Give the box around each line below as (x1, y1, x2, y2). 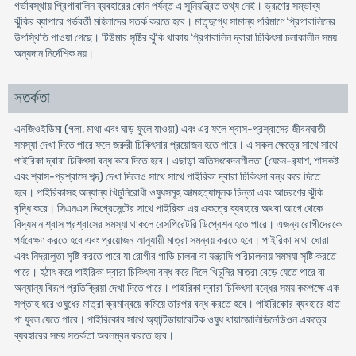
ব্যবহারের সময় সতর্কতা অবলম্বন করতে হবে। (14, 329, 174, 342)
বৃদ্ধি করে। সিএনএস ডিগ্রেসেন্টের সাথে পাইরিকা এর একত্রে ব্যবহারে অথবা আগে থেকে (14, 202, 323, 215)
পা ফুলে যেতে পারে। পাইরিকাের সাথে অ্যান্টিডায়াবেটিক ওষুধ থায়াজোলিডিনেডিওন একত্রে (14, 313, 327, 327)
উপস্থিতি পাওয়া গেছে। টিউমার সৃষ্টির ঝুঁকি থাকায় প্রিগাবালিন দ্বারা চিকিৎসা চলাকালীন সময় (14, 31, 337, 44)
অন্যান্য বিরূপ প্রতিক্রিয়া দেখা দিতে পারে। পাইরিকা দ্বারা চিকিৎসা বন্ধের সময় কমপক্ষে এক (14, 281, 339, 295)
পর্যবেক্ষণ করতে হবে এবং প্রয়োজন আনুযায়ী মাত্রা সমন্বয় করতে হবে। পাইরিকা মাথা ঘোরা (14, 234, 329, 247)
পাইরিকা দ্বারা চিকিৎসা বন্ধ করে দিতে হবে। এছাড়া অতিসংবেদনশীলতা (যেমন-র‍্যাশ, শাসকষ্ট (14, 154, 339, 168)
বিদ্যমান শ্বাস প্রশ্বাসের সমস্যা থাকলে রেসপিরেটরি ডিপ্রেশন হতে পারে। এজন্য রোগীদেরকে (14, 218, 342, 231)
